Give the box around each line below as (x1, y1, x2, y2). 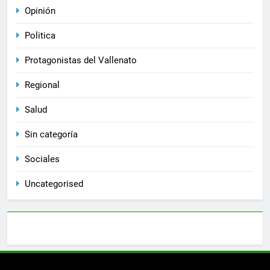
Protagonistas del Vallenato (25, 54, 137, 66)
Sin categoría (25, 128, 78, 140)
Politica (25, 30, 55, 41)
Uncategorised (25, 178, 83, 189)
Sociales (25, 153, 60, 165)
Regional (25, 79, 60, 90)
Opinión (25, 5, 55, 16)
